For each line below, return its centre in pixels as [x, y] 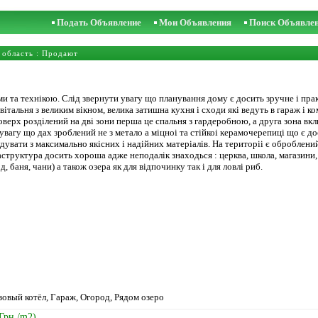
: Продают [56, 53]
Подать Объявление [99, 22]
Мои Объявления [195, 22]
